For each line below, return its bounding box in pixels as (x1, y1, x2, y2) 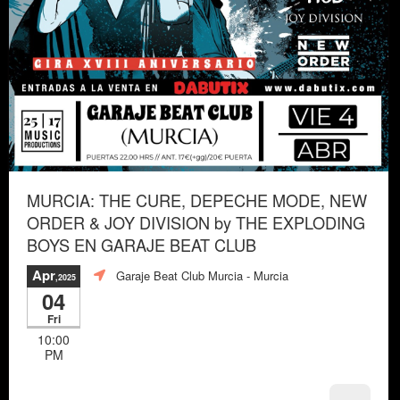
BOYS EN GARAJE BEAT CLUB (27, 232, 256, 256)
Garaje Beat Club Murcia (116, 267, 243, 285)
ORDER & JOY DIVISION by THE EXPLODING (27, 210, 365, 234)
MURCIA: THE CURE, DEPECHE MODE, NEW (27, 187, 367, 212)
